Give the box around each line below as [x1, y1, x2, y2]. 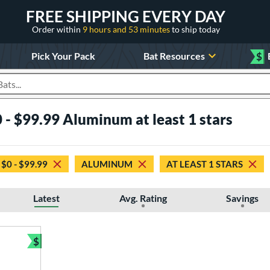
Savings [226, 192, 259, 204]
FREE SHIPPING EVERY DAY [26, 6, 225, 26]
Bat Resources [143, 49, 206, 61]
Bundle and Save [36, 242, 112, 255]
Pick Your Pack [31, 49, 95, 61]
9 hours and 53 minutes [82, 24, 172, 34]
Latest [33, 192, 60, 204]
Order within [31, 24, 83, 34]
